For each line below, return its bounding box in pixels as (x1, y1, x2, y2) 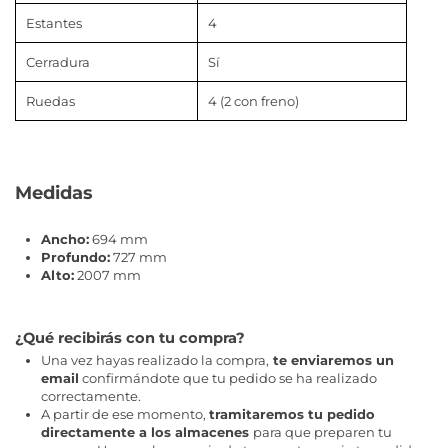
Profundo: (41, 248, 110, 265)
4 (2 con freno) (208, 93, 299, 110)
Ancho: (41, 230, 89, 247)
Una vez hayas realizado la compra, (41, 352, 269, 369)
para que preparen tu (253, 424, 392, 441)
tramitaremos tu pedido (209, 406, 375, 423)
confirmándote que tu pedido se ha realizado (79, 370, 377, 387)
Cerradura (26, 54, 90, 71)
